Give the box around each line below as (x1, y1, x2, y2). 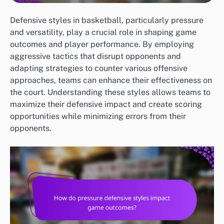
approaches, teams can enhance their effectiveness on (10, 75, 212, 85)
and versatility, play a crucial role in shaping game (10, 27, 196, 37)
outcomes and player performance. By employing (10, 39, 194, 49)
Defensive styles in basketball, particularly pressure (10, 15, 203, 25)
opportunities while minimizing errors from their (10, 111, 186, 121)
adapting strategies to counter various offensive (10, 63, 187, 73)
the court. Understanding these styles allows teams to (10, 87, 210, 97)
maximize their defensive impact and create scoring (10, 99, 202, 109)
